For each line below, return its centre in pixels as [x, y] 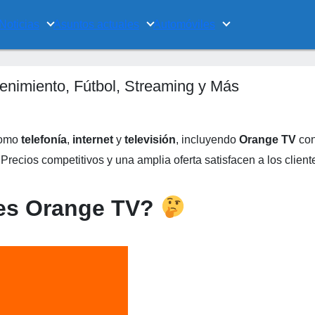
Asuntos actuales [96, 24]
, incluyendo [207, 140]
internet [94, 140]
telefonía [44, 140]
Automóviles [184, 24]
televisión [150, 140]
